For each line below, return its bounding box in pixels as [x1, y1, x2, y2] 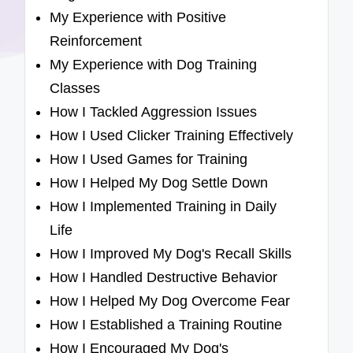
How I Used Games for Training [50, 151, 248, 168]
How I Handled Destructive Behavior [50, 269, 278, 286]
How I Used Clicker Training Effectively [50, 128, 294, 144]
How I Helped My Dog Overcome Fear [50, 293, 291, 310]
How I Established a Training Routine [50, 317, 283, 333]
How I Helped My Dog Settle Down [50, 175, 269, 191]
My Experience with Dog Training [50, 57, 258, 73]
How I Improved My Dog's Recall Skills [50, 246, 292, 262]
